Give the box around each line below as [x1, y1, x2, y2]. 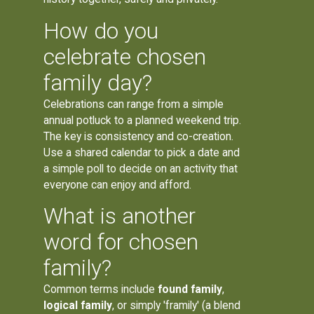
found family [158, 282, 223, 296]
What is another [43, 203, 196, 230]
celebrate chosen [43, 43, 207, 70]
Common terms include [43, 282, 158, 296]
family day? [43, 69, 153, 96]
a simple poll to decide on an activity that [43, 161, 238, 175]
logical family [43, 299, 113, 313]
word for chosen [43, 229, 199, 256]
